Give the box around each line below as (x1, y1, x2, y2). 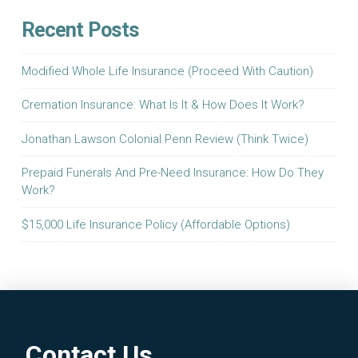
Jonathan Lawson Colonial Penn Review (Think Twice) (21, 131, 308, 146)
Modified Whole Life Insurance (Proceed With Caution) (21, 63, 313, 78)
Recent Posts (21, 17, 140, 42)
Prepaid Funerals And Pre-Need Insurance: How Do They (21, 165, 324, 181)
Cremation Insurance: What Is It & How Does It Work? (21, 97, 304, 113)
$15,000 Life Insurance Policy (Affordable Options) (21, 217, 290, 232)
